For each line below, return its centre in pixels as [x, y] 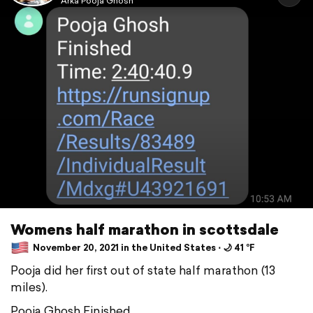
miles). [29, 286]
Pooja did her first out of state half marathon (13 [143, 270]
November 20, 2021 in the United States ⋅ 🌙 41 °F [143, 248]
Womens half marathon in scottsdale [145, 229]
